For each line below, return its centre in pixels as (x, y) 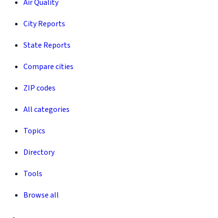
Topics (34, 131)
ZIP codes (39, 88)
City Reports (44, 24)
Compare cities (48, 66)
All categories (46, 109)
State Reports (47, 45)
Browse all (41, 195)
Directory (39, 152)
